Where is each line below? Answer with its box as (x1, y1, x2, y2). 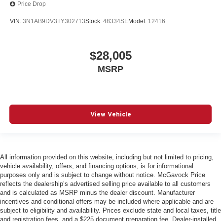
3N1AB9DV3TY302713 (23, 18, 85, 25)
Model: (128, 18, 148, 25)
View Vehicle (90, 110, 131, 118)
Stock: (85, 18, 103, 25)
